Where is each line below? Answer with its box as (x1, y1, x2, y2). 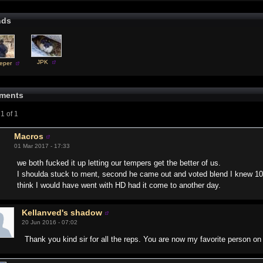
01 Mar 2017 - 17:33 (14, 143, 70, 149)
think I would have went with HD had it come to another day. (17, 181, 221, 190)
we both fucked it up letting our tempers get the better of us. (17, 159, 221, 167)
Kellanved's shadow (22, 208, 103, 217)
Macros (14, 131, 44, 141)
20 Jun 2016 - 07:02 (22, 219, 78, 225)
